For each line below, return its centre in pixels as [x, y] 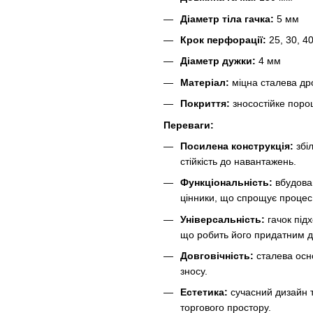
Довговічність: [217, 256]
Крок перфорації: [223, 39]
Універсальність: [223, 219]
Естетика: [204, 292]
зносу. [194, 271]
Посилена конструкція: [237, 146]
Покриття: [205, 104]
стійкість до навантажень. [238, 161]
